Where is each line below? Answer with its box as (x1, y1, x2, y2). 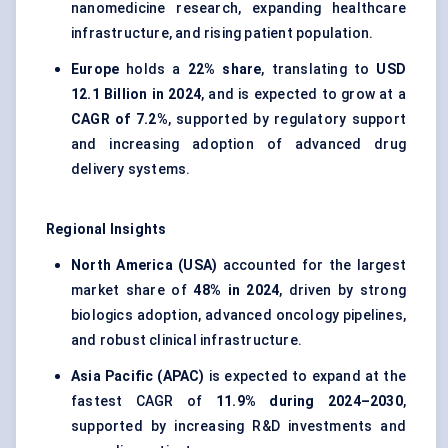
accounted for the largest (217, 257, 406, 274)
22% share (187, 61, 262, 78)
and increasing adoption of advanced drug (71, 136, 406, 153)
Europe (71, 61, 120, 78)
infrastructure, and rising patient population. (71, 25, 374, 42)
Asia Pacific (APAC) (71, 368, 205, 385)
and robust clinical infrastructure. (71, 332, 302, 349)
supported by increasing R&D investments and (71, 418, 406, 435)
